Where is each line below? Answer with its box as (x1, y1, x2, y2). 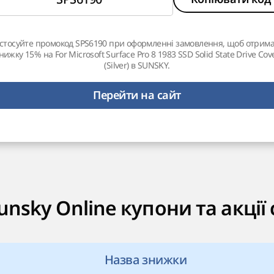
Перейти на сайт (93, 89, 181, 102)
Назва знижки (104, 251, 187, 268)
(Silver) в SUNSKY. (104, 59, 170, 71)
